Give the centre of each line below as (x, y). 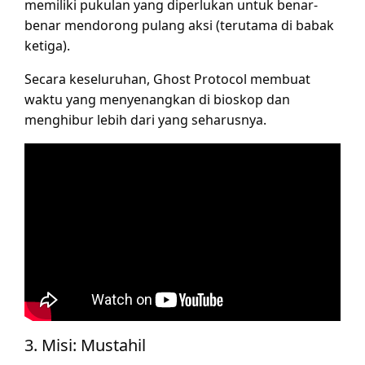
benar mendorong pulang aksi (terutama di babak (179, 25)
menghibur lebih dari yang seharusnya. (145, 119)
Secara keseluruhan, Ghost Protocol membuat (167, 79)
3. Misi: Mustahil (85, 345)
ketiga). (47, 45)
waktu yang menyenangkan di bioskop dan (157, 99)
